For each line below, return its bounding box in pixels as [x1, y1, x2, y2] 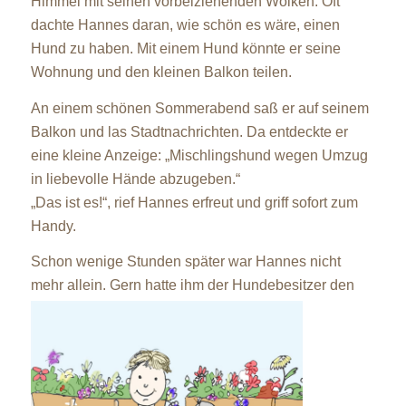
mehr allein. [30, 277, 110, 294]
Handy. [30, 217, 76, 234]
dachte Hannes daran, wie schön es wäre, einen [30, 17, 340, 34]
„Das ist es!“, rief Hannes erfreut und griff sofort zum [30, 194, 358, 210]
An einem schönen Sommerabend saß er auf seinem [30, 100, 369, 116]
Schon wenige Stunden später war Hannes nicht [30, 254, 341, 270]
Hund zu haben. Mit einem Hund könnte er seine [30, 41, 341, 57]
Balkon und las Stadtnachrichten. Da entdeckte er [30, 123, 348, 140]
